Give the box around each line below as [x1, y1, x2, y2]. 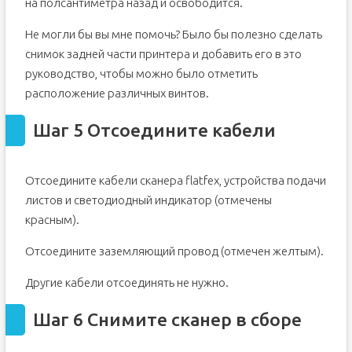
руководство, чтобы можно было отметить [24, 67, 258, 80]
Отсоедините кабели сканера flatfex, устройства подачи [24, 174, 326, 187]
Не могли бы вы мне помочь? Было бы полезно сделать [24, 27, 322, 41]
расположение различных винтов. [24, 86, 209, 100]
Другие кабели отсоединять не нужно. [24, 276, 229, 289]
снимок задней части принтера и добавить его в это [24, 47, 302, 60]
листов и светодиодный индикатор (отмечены [24, 193, 272, 207]
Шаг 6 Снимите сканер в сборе [32, 310, 302, 329]
